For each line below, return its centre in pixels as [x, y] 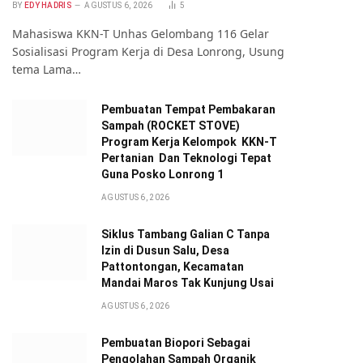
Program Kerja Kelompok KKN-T [189, 142]
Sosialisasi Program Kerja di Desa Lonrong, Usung [148, 51]
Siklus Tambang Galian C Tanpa [186, 234]
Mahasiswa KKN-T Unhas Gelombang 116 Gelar [141, 34]
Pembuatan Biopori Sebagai [176, 343]
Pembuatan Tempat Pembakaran [188, 109]
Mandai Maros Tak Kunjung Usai [188, 283]
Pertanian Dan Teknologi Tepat [186, 158]
